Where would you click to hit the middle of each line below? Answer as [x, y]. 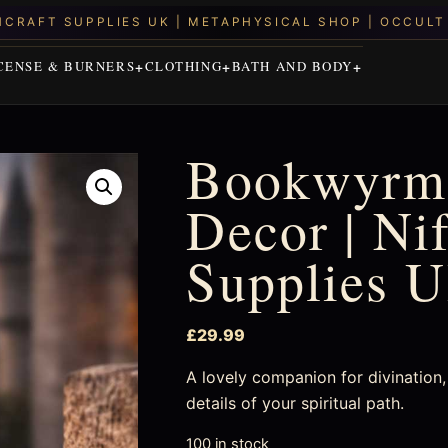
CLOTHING [183, 66]
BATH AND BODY [292, 66]
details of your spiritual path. [295, 403]
